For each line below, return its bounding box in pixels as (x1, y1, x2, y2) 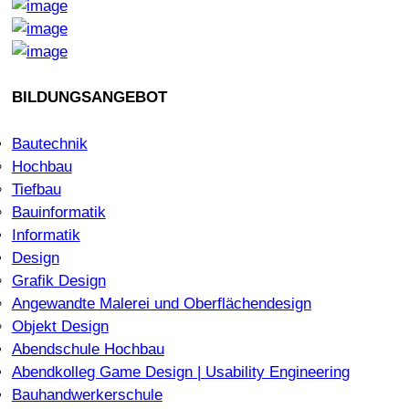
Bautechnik (11, 134, 88, 152)
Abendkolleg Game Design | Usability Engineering (11, 362, 350, 381)
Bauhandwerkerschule (11, 385, 163, 404)
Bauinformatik (11, 203, 106, 221)
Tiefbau (11, 180, 61, 198)
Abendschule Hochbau (11, 340, 164, 358)
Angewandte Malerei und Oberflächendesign (11, 294, 311, 312)
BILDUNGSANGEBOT (11, 89, 167, 107)
